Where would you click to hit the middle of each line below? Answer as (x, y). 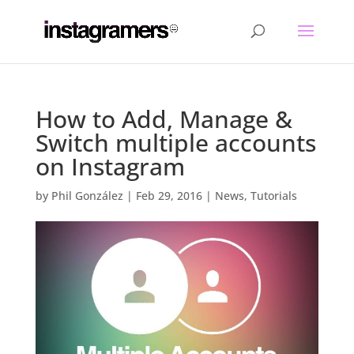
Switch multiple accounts (175, 143)
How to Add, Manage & (164, 119)
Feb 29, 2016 (169, 196)
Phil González (87, 196)
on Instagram (110, 166)
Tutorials (273, 196)
